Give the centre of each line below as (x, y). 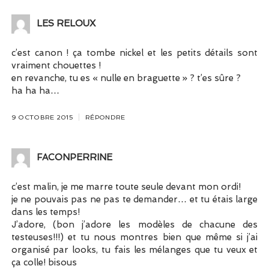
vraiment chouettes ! (56, 65)
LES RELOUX (66, 24)
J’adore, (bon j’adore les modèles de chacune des (134, 224)
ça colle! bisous (44, 262)
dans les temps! (45, 212)
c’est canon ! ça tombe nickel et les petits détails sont (134, 53)
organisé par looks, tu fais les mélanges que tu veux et (134, 249)
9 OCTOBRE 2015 (42, 117)
